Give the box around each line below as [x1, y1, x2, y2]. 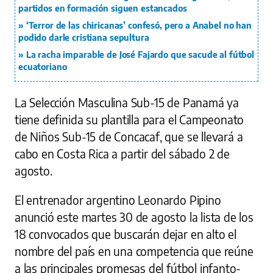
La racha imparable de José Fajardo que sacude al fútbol [26, 49, 255, 60]
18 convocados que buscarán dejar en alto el [15, 226, 236, 241]
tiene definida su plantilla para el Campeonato [15, 112, 244, 127]
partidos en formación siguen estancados [18, 2, 187, 13]
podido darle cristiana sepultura [18, 32, 149, 43]
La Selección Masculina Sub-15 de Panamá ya [15, 94, 239, 110]
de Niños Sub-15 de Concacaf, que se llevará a [15, 129, 243, 144]
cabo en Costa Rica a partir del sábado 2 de [15, 146, 230, 161]
